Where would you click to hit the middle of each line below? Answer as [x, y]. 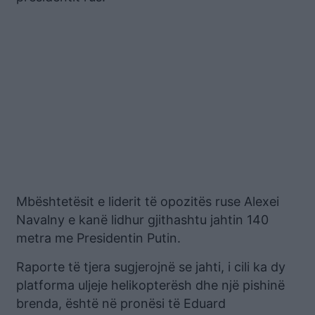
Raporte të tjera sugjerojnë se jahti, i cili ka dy [151, 267]
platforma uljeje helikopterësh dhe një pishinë [150, 285]
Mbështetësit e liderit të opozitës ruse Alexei [148, 202]
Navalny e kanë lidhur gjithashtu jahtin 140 [142, 220]
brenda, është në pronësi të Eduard [121, 304]
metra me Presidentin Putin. [98, 238]
